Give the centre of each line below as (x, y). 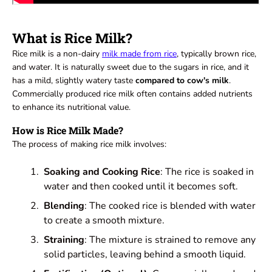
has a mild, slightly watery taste (74, 80)
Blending (64, 206)
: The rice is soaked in (207, 172)
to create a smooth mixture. (104, 220)
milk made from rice (139, 53)
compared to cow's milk (182, 80)
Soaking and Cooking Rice (102, 172)
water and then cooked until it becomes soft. (141, 186)
